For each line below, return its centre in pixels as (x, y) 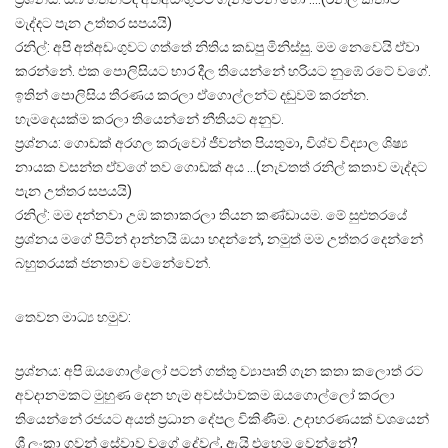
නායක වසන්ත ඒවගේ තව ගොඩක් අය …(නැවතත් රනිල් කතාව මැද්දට (221, 167)
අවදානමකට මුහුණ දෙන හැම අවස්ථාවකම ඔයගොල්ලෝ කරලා (205, 395)
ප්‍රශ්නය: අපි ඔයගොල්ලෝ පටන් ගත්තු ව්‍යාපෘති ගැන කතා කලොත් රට (219, 371)
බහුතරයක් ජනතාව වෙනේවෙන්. (113, 263)
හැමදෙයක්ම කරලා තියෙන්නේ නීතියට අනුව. (149, 119)
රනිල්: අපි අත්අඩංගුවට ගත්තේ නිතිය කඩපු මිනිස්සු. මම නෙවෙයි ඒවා (217, 47)
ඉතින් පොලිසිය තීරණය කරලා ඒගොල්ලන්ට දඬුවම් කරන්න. (192, 95)
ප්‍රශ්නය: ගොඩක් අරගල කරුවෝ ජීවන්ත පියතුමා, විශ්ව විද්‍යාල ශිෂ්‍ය (211, 143)
